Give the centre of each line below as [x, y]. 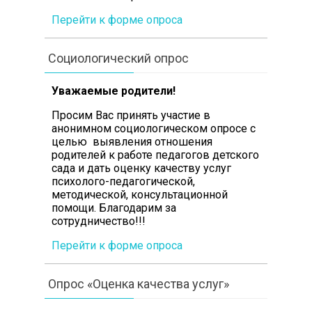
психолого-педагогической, [123, 181]
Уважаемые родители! [113, 91]
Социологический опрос [118, 58]
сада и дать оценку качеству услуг [141, 168]
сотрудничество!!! [98, 221]
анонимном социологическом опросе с [153, 128]
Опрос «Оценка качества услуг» [138, 283]
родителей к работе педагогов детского [155, 155]
